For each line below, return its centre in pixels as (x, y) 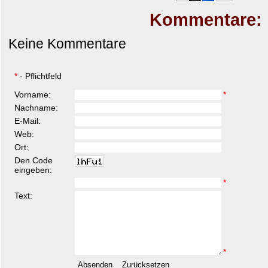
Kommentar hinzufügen (85, 60)
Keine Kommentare (67, 44)
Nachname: (36, 107)
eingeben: (33, 170)
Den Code (34, 160)
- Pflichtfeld (40, 76)
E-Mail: (28, 121)
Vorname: (33, 94)
